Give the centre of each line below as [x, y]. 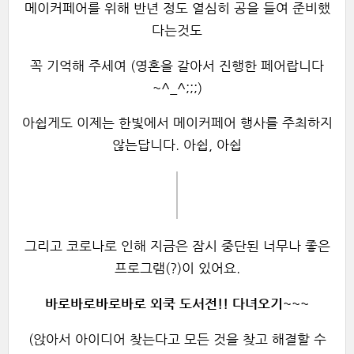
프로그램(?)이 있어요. [177, 269]
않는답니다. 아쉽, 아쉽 [177, 145]
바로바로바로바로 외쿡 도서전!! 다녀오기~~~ [177, 304]
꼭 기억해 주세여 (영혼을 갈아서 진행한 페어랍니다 [177, 66]
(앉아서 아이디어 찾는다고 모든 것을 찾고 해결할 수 [177, 339]
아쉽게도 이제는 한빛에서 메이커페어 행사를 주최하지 [177, 123]
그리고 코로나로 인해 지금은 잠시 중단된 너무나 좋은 [177, 247]
